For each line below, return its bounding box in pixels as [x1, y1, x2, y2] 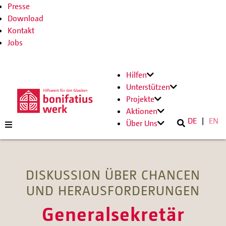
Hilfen [126, 70, 147, 80]
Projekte [126, 94, 154, 104]
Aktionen [126, 106, 157, 116]
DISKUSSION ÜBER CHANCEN [26, 166, 200, 183]
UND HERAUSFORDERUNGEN [26, 182, 200, 198]
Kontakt [8, 25, 34, 35]
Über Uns [126, 118, 157, 128]
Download [8, 13, 43, 23]
